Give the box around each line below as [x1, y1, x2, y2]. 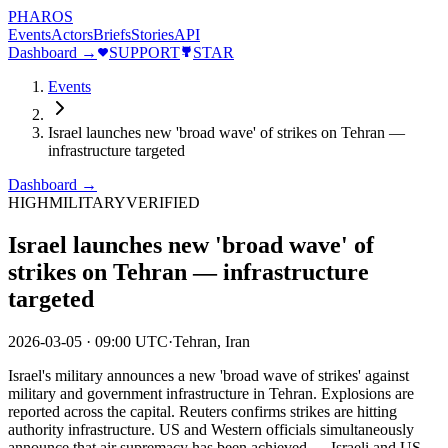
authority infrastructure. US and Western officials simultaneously [8, 420, 414, 438]
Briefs [93, 26, 131, 43]
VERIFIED [126, 194, 200, 211]
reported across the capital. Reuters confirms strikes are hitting [8, 402, 397, 420]
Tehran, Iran [173, 332, 250, 350]
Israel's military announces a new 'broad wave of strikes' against [8, 366, 409, 384]
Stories [131, 26, 174, 43]
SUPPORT [109, 44, 180, 61]
